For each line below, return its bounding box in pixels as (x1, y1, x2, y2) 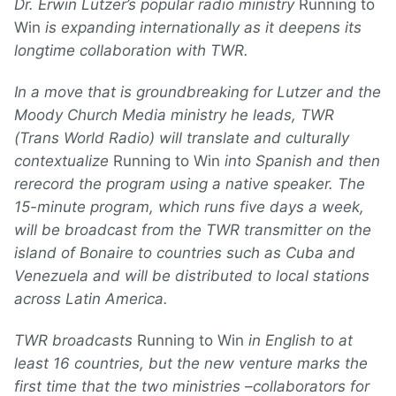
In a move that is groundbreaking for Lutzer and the (14, 83, 381, 101)
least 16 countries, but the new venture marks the (14, 354, 368, 372)
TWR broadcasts (14, 331, 137, 349)
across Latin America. (14, 290, 168, 308)
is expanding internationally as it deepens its (41, 19, 362, 36)
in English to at (244, 331, 353, 349)
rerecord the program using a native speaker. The (14, 175, 365, 193)
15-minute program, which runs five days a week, (14, 198, 364, 216)
